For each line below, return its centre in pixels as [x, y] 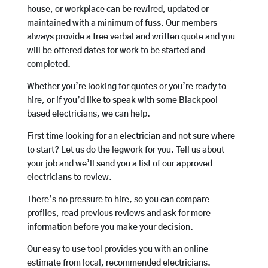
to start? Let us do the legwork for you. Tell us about [125, 150]
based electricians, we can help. [88, 115]
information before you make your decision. [110, 228]
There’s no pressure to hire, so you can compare [118, 200]
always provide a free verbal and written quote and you [131, 37]
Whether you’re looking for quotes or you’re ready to [126, 87]
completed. [48, 65]
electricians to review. [69, 178]
